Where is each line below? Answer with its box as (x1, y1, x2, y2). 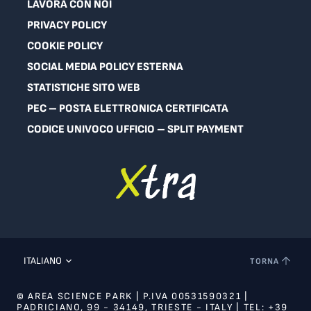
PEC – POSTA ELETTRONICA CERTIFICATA (27, 102, 228, 115)
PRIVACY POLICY (27, 19, 107, 32)
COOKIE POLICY (27, 40, 103, 53)
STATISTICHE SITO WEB (27, 81, 140, 94)
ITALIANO (24, 255, 62, 267)
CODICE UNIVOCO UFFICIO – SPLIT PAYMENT (27, 123, 244, 136)
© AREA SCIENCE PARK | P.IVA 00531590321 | (17, 290, 249, 303)
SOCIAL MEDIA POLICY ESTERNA (27, 60, 183, 74)
